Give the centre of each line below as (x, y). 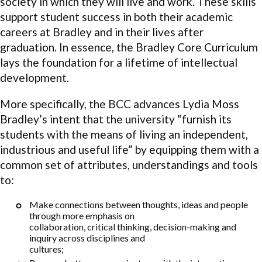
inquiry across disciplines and (87, 238)
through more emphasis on (82, 216)
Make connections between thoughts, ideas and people (139, 205)
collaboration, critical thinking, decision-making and (133, 227)
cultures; (46, 249)
